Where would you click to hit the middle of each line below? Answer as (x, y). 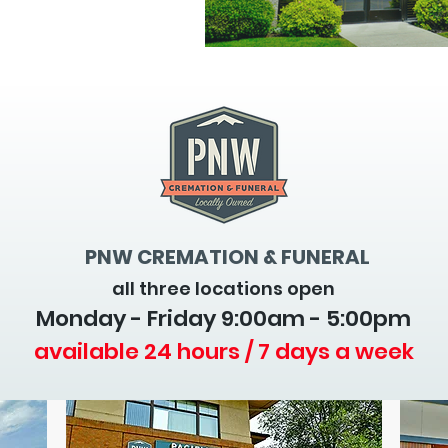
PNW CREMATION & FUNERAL (227, 256)
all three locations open (223, 288)
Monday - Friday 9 (135, 318)
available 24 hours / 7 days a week (223, 351)
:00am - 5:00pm (322, 318)
